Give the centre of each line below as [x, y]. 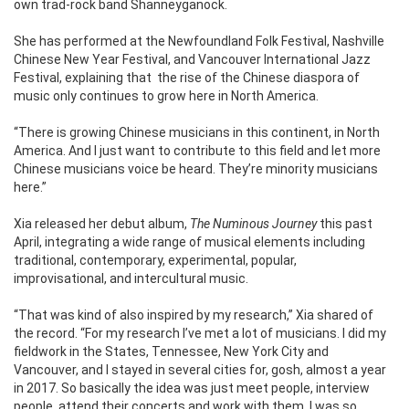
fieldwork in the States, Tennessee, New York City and [171, 352]
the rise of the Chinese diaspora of [258, 78]
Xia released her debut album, [102, 224]
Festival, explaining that [83, 78]
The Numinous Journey [255, 224]
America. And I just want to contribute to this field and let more [197, 151]
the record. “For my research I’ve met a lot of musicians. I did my [200, 334]
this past [346, 224]
